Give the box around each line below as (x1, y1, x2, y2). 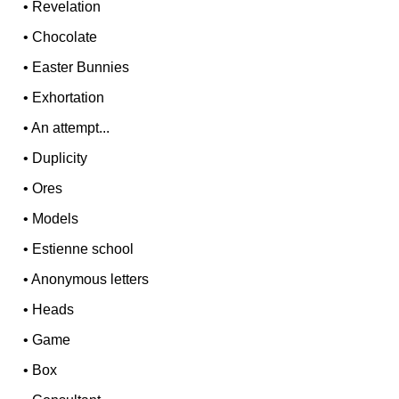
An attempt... (31, 120, 110, 136)
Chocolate (32, 29, 98, 45)
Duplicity (32, 151, 88, 167)
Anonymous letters (31, 272, 150, 288)
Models (32, 211, 79, 227)
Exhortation (32, 90, 105, 106)
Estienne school (32, 241, 134, 257)
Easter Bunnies (32, 60, 130, 76)
